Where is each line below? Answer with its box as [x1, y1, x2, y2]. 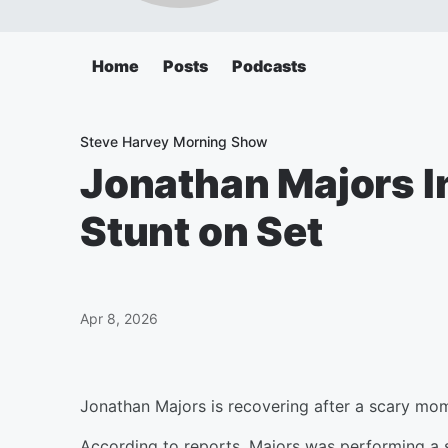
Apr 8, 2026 [80, 310, 158, 327]
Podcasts [232, 56, 306, 76]
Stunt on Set [80, 207, 323, 256]
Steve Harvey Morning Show [80, 133, 268, 150]
